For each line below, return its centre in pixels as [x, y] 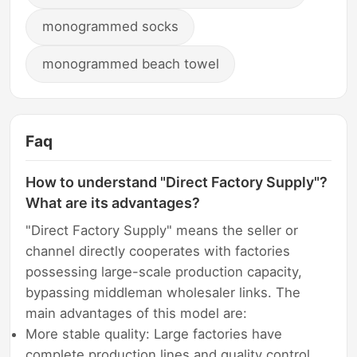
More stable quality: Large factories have [154, 333]
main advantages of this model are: [137, 313]
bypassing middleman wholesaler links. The [163, 292]
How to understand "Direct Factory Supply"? [177, 182]
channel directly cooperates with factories [158, 251]
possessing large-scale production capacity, [164, 271]
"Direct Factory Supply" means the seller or [162, 230]
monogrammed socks [110, 27]
